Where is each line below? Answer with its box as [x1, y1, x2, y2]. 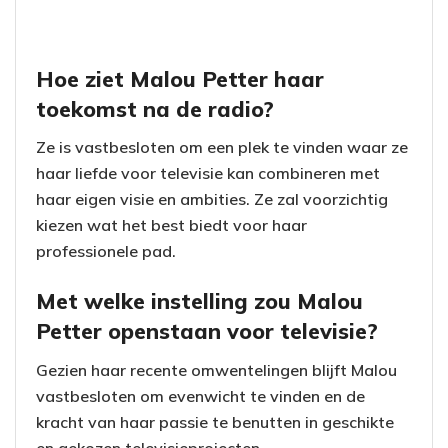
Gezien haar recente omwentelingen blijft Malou [36, 359, 397, 380]
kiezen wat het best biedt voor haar [36, 215, 307, 236]
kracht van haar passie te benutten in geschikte [36, 411, 394, 432]
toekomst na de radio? [36, 94, 274, 122]
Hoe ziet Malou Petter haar [36, 64, 324, 92]
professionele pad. [36, 241, 176, 262]
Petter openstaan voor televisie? [36, 316, 378, 344]
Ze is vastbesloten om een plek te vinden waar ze [36, 137, 408, 158]
